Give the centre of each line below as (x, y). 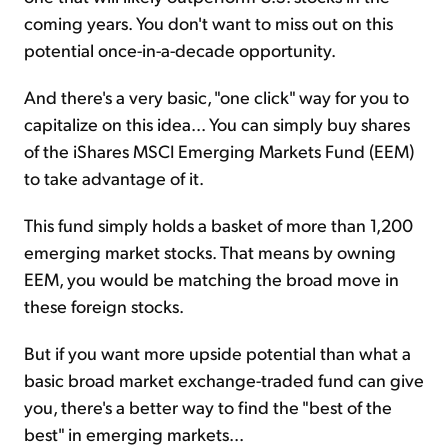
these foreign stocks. (104, 306)
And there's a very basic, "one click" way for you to (216, 97)
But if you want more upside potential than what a (217, 353)
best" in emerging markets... (134, 434)
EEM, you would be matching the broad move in (211, 279)
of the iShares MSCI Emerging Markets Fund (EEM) (219, 151)
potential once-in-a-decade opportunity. (180, 50)
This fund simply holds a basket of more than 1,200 (218, 225)
